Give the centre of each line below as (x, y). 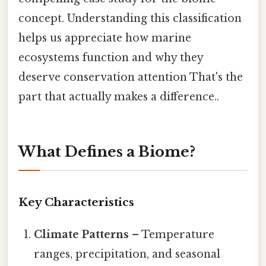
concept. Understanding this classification (130, 18)
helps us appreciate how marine (105, 38)
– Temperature (172, 235)
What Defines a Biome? (107, 151)
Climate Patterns (82, 235)
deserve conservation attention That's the (131, 77)
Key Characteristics (76, 202)
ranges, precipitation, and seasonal (127, 254)
